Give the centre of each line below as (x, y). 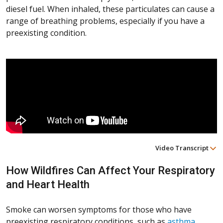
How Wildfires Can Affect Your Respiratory (111, 171)
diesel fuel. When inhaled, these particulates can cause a (110, 9)
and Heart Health (48, 185)
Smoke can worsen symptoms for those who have (99, 210)
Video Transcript (183, 148)
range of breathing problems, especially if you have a (105, 21)
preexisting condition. (46, 33)
